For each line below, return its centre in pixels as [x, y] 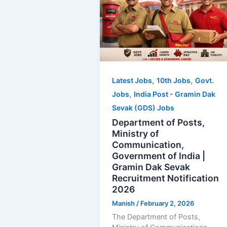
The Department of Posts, [156, 216]
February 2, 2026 [167, 203]
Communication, [148, 144]
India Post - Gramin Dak [175, 94]
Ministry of [136, 133]
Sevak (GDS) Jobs [143, 108]
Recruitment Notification [166, 178]
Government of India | [159, 156]
